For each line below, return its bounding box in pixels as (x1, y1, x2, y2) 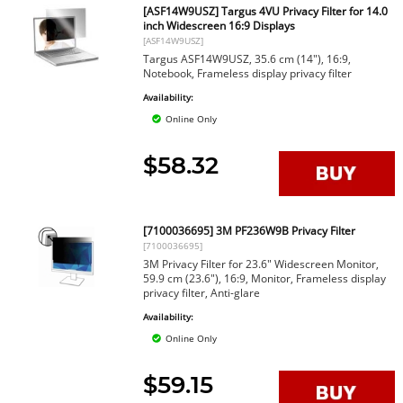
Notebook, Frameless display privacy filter (143, 66, 353, 81)
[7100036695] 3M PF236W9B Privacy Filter (143, 223, 356, 238)
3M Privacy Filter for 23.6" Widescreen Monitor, (143, 256, 380, 272)
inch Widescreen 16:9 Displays (143, 18, 296, 33)
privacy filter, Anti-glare (143, 285, 261, 300)
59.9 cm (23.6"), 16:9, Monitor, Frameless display (143, 271, 387, 286)
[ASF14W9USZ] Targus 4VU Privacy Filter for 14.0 (143, 4, 389, 19)
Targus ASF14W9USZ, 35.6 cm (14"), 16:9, (143, 51, 352, 67)
